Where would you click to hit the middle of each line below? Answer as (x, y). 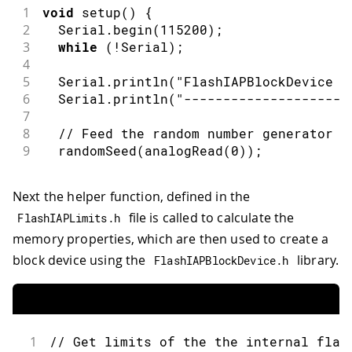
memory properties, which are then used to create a (171, 238)
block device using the (81, 260)
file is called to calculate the (210, 217)
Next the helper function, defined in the (132, 196)
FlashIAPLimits (62, 218)
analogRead (183, 150)
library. (316, 260)
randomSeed (97, 150)
